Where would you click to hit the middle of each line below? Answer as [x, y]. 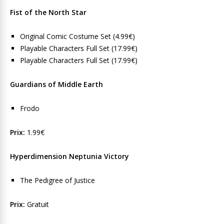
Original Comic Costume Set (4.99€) [77, 36]
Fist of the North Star [48, 12]
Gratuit [37, 204]
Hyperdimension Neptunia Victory [69, 156]
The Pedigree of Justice [57, 180]
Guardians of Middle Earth [56, 84]
